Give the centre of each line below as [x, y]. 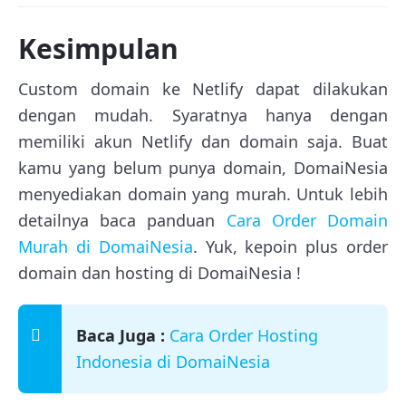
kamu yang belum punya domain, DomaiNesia [203, 168]
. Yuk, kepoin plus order [290, 247]
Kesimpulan [98, 49]
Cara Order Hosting [244, 336]
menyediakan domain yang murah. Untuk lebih [203, 194]
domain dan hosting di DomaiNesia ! [159, 273]
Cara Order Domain [307, 221]
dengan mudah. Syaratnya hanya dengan [203, 116]
